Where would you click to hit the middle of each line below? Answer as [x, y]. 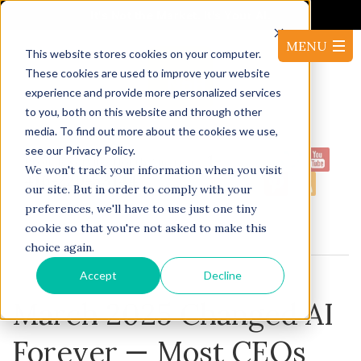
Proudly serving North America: [110, 162]
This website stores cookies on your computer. [143, 53]
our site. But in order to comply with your [138, 189]
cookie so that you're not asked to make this [145, 228]
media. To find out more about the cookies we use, [151, 131]
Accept [99, 275]
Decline [222, 275]
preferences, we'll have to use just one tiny [140, 208]
